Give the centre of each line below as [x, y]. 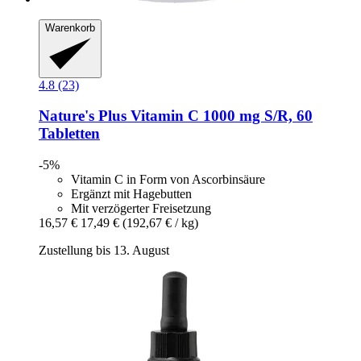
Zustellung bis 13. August [104, 251]
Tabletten [69, 134]
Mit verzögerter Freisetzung [141, 209]
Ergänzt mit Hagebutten [131, 194]
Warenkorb [70, 28]
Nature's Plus [83, 116]
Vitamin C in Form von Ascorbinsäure [168, 180]
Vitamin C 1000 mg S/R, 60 [220, 116]
